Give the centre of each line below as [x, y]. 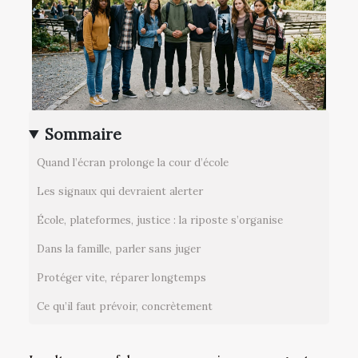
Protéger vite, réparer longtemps [121, 278]
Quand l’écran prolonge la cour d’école [133, 163]
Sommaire [84, 134]
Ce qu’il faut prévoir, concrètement [125, 307]
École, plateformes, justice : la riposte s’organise [160, 221]
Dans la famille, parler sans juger [119, 249]
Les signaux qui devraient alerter [120, 192]
